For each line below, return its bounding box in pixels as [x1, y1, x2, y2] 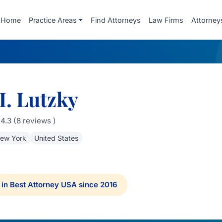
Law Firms [149, 15, 183, 24]
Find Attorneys [91, 15, 141, 24]
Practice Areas [28, 15, 77, 24]
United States [34, 134, 78, 142]
